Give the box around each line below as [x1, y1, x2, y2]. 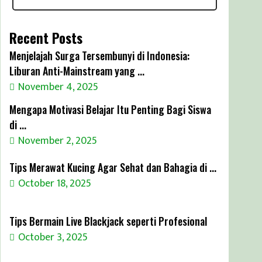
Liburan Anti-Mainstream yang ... [9, 63, 144, 78]
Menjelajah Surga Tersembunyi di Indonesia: [9, 47, 189, 63]
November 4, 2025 [18, 78, 98, 96]
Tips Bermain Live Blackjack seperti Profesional [9, 213, 207, 229]
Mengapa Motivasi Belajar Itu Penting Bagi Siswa [9, 101, 211, 117]
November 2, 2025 [18, 132, 97, 150]
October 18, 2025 [18, 174, 91, 192]
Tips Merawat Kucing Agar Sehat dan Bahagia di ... [9, 159, 216, 175]
